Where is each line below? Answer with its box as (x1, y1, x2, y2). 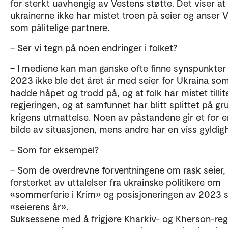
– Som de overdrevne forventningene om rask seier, (10, 164, 225, 176)
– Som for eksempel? (10, 144, 99, 155)
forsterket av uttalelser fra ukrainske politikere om (10, 176, 221, 188)
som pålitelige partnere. (10, 21, 109, 33)
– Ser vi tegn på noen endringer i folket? (10, 42, 180, 53)
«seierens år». (10, 201, 71, 212)
